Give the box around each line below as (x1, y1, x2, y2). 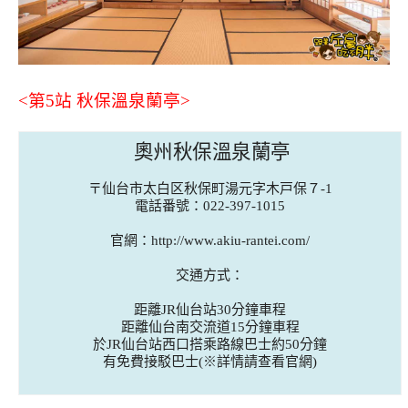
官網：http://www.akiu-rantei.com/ (110, 233, 310, 249)
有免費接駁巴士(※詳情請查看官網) (103, 353, 317, 369)
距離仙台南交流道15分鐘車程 (120, 319, 300, 334)
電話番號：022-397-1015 (135, 199, 285, 214)
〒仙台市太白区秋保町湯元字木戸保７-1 (87, 181, 332, 197)
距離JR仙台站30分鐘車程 (134, 301, 286, 317)
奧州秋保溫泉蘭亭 (129, 138, 291, 164)
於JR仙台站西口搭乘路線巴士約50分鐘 (93, 336, 327, 352)
